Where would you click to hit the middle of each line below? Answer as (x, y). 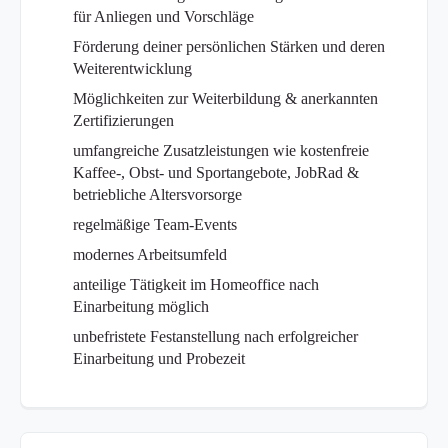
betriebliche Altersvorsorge (158, 195)
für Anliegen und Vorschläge (164, 17)
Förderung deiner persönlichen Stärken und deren (229, 47)
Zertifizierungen (124, 121)
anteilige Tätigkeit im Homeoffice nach (196, 285)
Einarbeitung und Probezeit (159, 359)
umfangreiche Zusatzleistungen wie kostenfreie (221, 151)
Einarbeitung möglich (141, 307)
